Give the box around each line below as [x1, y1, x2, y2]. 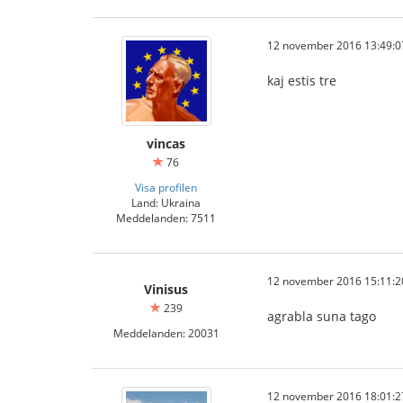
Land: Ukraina [131, 195, 201, 210]
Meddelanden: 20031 [112, 326, 219, 340]
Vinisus [144, 281, 188, 298]
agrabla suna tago [267, 308, 376, 325]
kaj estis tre [267, 72, 336, 89]
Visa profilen [135, 180, 197, 194]
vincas [147, 135, 185, 152]
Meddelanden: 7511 [116, 210, 216, 225]
